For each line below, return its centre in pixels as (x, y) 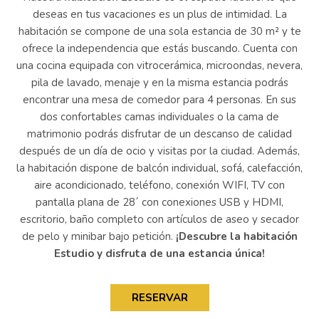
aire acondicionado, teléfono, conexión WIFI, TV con (159, 185)
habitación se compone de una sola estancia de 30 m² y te (159, 32)
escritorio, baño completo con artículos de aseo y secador (159, 220)
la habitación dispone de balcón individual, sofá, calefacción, (159, 168)
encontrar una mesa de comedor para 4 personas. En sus (159, 100)
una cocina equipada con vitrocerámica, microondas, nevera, (159, 66)
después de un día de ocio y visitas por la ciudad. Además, (159, 151)
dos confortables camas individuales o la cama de (159, 117)
